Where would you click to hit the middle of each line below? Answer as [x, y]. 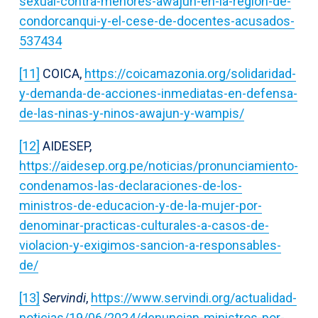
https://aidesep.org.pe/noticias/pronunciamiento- [159, 165]
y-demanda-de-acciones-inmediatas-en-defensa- [158, 93]
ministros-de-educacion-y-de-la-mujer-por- [141, 205]
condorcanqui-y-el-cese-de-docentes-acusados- [157, 21]
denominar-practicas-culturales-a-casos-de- [144, 225]
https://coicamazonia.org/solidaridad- [190, 73]
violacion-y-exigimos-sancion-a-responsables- [150, 245]
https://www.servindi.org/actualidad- [194, 297]
